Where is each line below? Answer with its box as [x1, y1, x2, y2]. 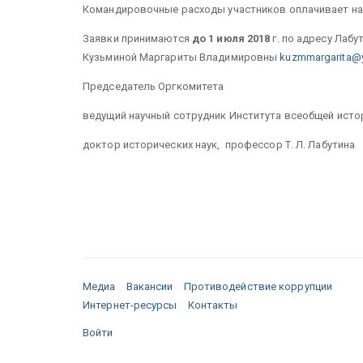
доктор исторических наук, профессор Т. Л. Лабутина [83, 138, 356, 151]
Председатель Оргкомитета [83, 79, 224, 92]
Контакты [187, 298, 238, 311]
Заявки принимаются [83, 32, 192, 45]
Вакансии [126, 280, 173, 293]
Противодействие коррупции [183, 280, 333, 293]
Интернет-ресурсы [83, 298, 177, 311]
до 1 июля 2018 [191, 32, 271, 45]
